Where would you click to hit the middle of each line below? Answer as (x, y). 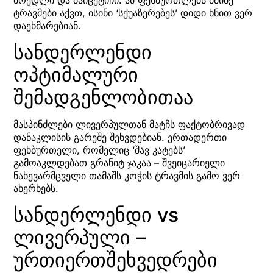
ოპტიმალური (76, 75)
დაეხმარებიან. (47, 25)
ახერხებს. (36, 189)
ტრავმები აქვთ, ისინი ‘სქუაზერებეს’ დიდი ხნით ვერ (133, 12)
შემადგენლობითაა (103, 97)
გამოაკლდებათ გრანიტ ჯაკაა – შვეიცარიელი (119, 163)
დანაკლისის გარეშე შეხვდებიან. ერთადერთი (120, 137)
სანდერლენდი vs (96, 215)
